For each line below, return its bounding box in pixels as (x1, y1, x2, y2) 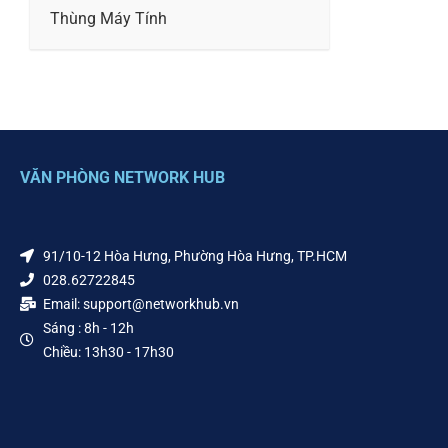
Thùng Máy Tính (50, 9, 167, 28)
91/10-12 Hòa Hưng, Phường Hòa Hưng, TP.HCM (42, 248, 347, 264)
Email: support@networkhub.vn (42, 296, 239, 312)
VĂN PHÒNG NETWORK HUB (20, 168, 225, 187)
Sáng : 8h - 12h (42, 320, 134, 336)
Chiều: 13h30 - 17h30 (42, 344, 174, 360)
